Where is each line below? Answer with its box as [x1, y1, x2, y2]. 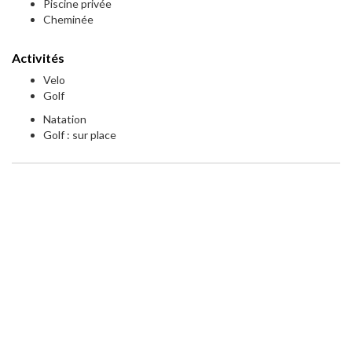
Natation [43, 112, 86, 126]
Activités [12, 50, 64, 66]
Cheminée [43, 13, 93, 27]
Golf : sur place [43, 128, 116, 142]
